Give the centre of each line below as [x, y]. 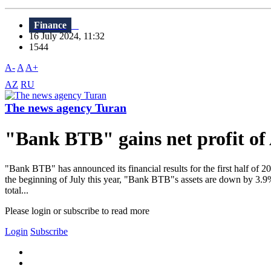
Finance [50, 25]
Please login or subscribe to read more [77, 211]
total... [17, 190]
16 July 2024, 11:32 [70, 36]
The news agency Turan [66, 108]
